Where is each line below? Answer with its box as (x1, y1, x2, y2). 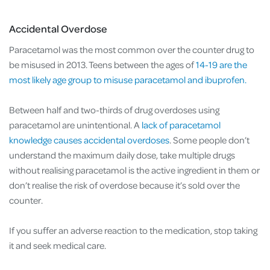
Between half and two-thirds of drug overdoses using (9, 104, 219, 116)
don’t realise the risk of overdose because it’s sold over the (9, 179, 240, 192)
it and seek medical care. (9, 239, 106, 252)
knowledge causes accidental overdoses (9, 134, 169, 146)
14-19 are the (196, 58, 247, 71)
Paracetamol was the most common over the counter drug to (9, 43, 254, 56)
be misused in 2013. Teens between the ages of (9, 58, 196, 71)
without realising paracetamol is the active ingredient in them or (9, 164, 260, 177)
